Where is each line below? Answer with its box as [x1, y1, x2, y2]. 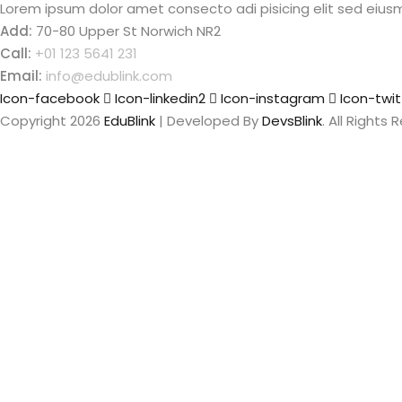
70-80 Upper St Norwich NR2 [32, 22, 221, 41]
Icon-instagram [221, 89, 325, 109]
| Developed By [155, 111, 262, 131]
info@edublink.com [46, 66, 172, 86]
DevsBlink [262, 111, 322, 131]
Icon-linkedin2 [115, 89, 205, 109]
